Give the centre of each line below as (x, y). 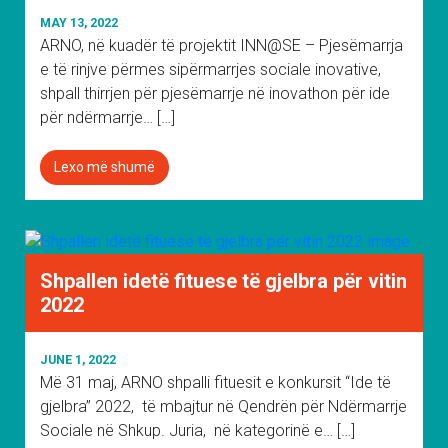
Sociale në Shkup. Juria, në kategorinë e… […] (197, 430)
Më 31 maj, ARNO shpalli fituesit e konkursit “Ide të (215, 382)
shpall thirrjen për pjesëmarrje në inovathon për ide (215, 93)
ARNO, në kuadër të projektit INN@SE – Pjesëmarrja (221, 45)
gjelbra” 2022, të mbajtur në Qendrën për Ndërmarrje (223, 406)
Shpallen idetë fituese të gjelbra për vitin (223, 281)
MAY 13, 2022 (79, 22)
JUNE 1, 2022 (78, 359)
